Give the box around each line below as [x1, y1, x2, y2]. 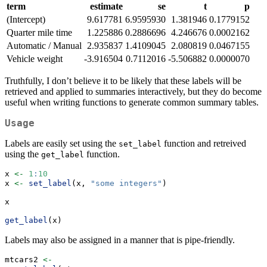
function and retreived [162, 138, 246, 148]
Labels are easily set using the [5, 138, 119, 148]
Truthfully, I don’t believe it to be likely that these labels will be [5, 75, 241, 86]
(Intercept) [7, 14, 45, 24]
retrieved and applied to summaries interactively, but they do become [5, 86, 262, 97]
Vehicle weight [7, 53, 63, 64]
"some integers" [91, 178, 162, 188]
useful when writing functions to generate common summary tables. [5, 97, 259, 107]
